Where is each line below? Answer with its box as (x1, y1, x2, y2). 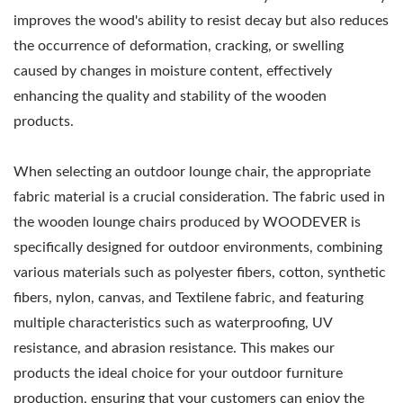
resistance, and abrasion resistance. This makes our (13, 340, 335, 355)
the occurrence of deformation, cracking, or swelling (13, 38, 344, 53)
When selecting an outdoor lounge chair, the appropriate (13, 164, 371, 179)
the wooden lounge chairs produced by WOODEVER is (13, 214, 361, 229)
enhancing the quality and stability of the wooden (13, 88, 327, 103)
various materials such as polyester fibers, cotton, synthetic (13, 264, 386, 280)
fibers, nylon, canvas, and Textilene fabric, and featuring (13, 290, 363, 305)
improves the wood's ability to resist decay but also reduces (13, 13, 389, 28)
